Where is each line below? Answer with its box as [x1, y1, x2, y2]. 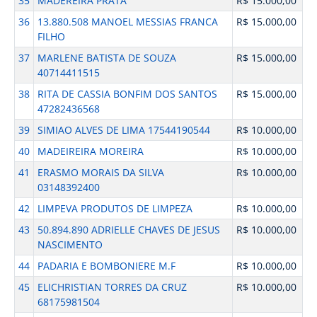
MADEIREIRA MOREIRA [37, 144, 144, 158]
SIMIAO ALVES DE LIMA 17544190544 [37, 123, 210, 137]
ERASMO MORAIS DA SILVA [37, 166, 164, 179]
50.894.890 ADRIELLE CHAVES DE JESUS [37, 223, 220, 236]
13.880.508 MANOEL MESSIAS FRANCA [37, 15, 218, 28]
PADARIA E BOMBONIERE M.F [37, 259, 175, 272]
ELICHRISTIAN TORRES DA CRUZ [37, 280, 187, 294]
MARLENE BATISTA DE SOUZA [37, 51, 176, 64]
